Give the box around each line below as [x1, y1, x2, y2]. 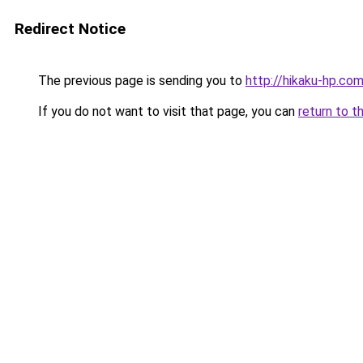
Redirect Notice [15, 19, 126, 38]
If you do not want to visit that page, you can [35, 104, 298, 119]
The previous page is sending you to [35, 73, 246, 88]
